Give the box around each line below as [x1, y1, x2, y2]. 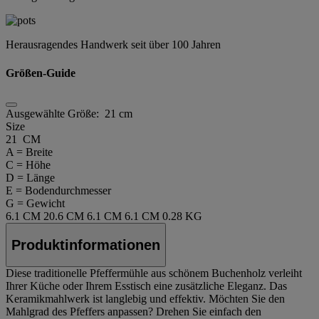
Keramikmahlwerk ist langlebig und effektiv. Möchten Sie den [6, 293, 285, 305]
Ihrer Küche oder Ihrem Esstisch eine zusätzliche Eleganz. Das [6, 280, 287, 293]
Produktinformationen [11, 236, 160, 253]
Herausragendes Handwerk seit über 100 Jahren [6, 38, 221, 51]
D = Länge [6, 171, 55, 184]
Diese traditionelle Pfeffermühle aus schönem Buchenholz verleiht [6, 267, 302, 280]
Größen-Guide [6, 66, 75, 79]
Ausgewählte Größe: [6, 107, 105, 120]
